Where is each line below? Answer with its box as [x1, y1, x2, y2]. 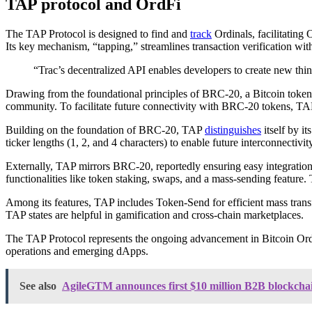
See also [19, 279, 56, 292]
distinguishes [205, 123, 261, 136]
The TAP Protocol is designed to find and [6, 27, 190, 40]
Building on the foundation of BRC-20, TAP [6, 123, 205, 136]
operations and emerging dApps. [6, 244, 148, 257]
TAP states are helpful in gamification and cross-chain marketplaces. [6, 208, 304, 221]
